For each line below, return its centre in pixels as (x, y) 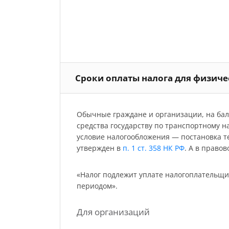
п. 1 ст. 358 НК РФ (153, 148)
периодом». (97, 186)
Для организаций (113, 212)
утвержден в (99, 148)
